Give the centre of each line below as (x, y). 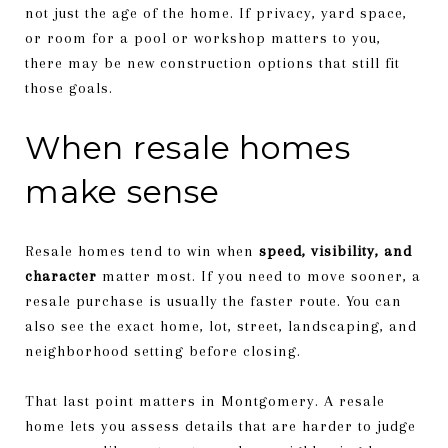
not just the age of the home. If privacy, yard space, (216, 12)
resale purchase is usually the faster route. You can (213, 300)
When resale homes (188, 147)
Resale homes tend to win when (142, 250)
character (61, 275)
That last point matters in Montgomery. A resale (205, 400)
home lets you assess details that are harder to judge (220, 425)
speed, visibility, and (335, 250)
